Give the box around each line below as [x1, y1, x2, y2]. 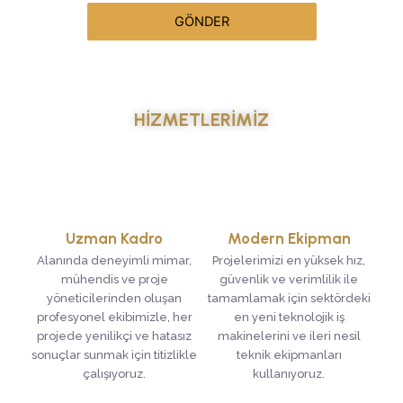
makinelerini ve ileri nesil [217, 328, 361, 343]
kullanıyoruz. [253, 366, 325, 381]
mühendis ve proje [60, 272, 168, 286]
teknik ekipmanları [236, 347, 342, 362]
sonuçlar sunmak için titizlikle [31, 347, 197, 362]
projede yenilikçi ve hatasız [37, 328, 192, 343]
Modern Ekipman [227, 228, 351, 247]
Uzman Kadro [66, 228, 163, 247]
